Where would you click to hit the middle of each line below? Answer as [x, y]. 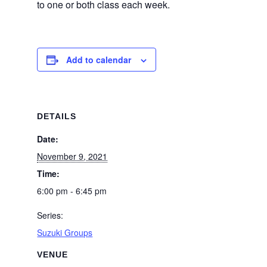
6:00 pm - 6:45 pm [72, 191]
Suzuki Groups [65, 232]
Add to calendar [99, 60]
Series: [50, 215]
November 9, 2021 [72, 156]
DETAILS [57, 116]
